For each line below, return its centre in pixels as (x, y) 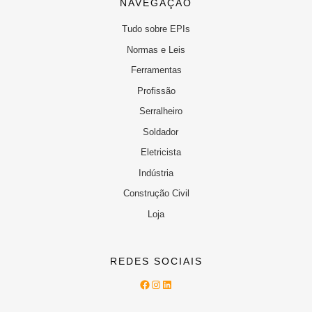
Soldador (161, 132)
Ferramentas (156, 70)
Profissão (156, 91)
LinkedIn (182, 283)
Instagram (174, 283)
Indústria (156, 173)
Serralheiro (161, 111)
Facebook (163, 283)
